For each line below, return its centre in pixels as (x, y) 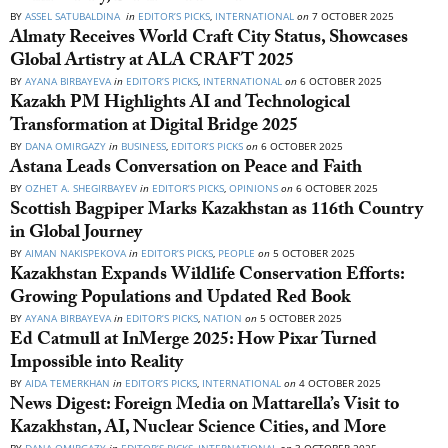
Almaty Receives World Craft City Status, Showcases (209, 40)
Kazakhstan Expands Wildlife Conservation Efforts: (207, 277)
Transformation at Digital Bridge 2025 (154, 128)
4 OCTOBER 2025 (338, 383)
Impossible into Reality (96, 365)
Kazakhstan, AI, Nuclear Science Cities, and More (198, 430)
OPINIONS (253, 188)
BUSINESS (143, 146)
